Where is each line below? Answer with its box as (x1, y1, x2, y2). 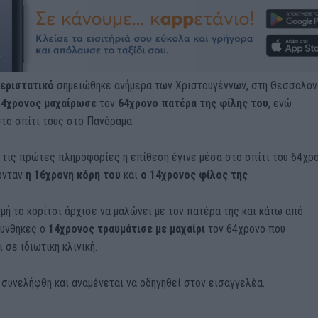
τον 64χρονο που (207, 221, 285, 236)
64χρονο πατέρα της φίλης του (114, 96, 268, 110)
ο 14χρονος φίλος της (140, 168, 248, 182)
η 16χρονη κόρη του (22, 168, 124, 182)
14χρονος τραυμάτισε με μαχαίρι (45, 221, 208, 236)
